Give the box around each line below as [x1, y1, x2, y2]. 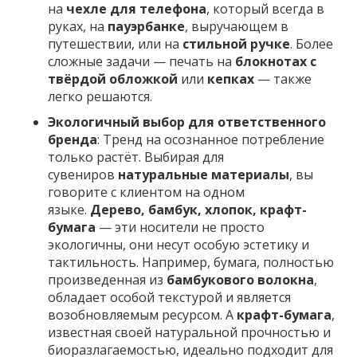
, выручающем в [185, 17, 288, 35]
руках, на [48, 17, 108, 35]
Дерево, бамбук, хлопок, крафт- [90, 200, 307, 218]
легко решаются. [48, 87, 152, 105]
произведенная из [48, 270, 167, 288]
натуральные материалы [118, 165, 289, 183]
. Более [290, 34, 333, 53]
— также [254, 69, 312, 88]
